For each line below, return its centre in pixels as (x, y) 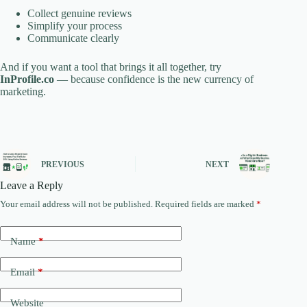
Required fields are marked (206, 204)
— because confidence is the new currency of (154, 79)
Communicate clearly (73, 38)
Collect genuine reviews (79, 13)
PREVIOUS (63, 165)
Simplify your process (75, 25)
